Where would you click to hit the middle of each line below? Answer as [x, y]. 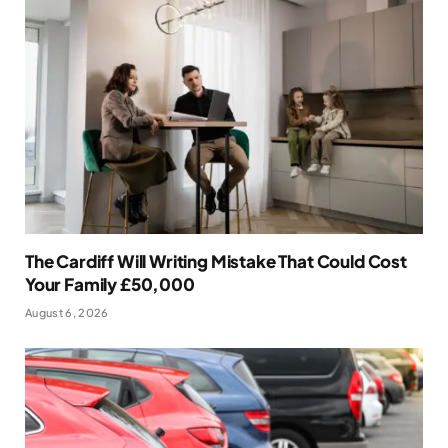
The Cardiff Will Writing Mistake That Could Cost [216, 260]
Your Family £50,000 [110, 283]
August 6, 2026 [67, 312]
